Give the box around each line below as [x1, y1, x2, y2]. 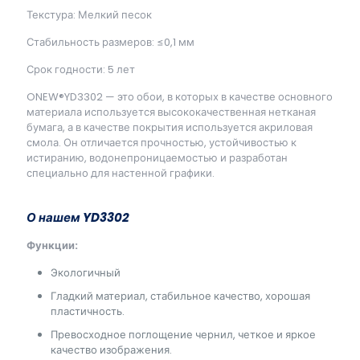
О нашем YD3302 [27, 209, 129, 226]
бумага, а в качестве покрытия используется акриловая [27, 120, 313, 135]
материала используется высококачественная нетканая [27, 104, 316, 120]
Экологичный [51, 265, 121, 280]
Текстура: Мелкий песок [27, 7, 152, 22]
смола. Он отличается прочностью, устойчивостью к [27, 135, 297, 150]
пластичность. [51, 304, 125, 319]
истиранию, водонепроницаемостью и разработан [27, 150, 288, 166]
